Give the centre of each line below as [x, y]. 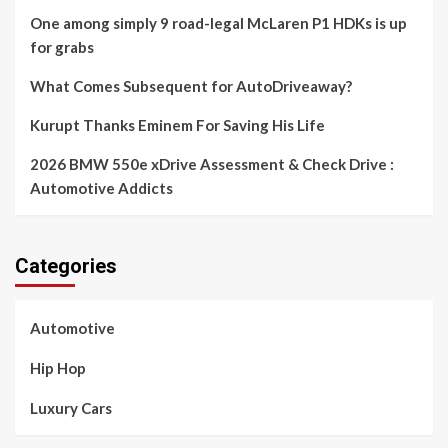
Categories [66, 266]
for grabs [62, 47]
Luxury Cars [71, 408]
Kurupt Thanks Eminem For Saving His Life [177, 125]
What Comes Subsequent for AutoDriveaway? [191, 86]
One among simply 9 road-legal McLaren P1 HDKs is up [218, 23]
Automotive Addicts [101, 188]
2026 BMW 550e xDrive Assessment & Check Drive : [212, 164]
